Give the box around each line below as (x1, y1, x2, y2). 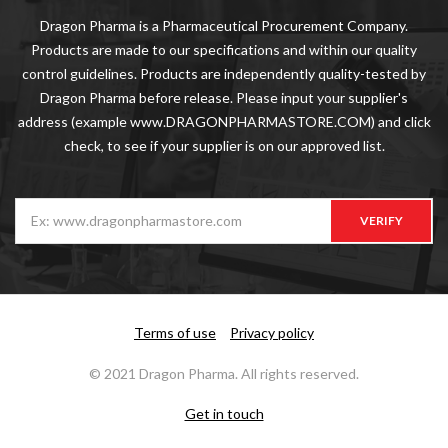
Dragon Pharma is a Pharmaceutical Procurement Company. (40, 17, 408, 35)
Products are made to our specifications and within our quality (31, 41, 417, 59)
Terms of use (134, 324, 216, 342)
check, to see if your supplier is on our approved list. (63, 137, 385, 155)
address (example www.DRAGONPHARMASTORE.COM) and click (17, 113, 431, 131)
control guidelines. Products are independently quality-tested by (22, 65, 426, 83)
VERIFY (359, 213, 403, 229)
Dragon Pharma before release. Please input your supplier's (40, 89, 408, 107)
